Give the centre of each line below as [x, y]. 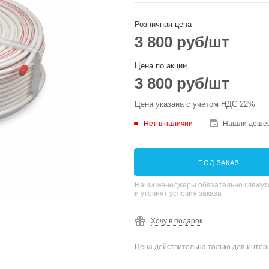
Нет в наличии [168, 123]
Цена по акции [161, 66]
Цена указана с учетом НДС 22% [195, 104]
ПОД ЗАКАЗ [219, 163]
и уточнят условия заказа [178, 193]
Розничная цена [163, 24]
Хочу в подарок [177, 221]
